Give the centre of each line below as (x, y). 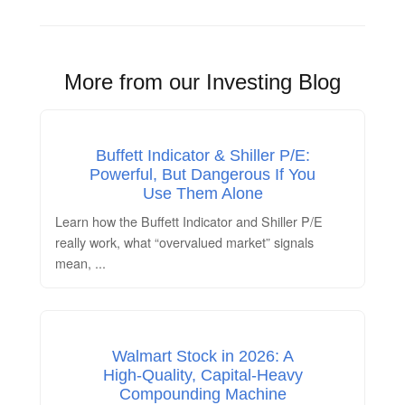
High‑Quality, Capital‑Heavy (202, 375)
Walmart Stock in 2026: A (202, 356)
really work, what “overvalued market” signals (184, 241)
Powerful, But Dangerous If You (202, 174)
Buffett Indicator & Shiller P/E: (202, 155)
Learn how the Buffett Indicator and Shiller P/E (189, 221)
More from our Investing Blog (202, 81)
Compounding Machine (202, 394)
